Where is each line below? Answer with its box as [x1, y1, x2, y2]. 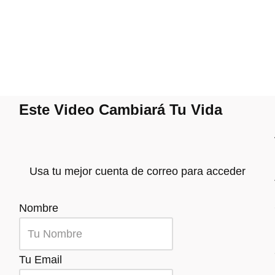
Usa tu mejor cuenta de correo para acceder [29, 165, 246, 177]
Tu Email [18, 254, 62, 266]
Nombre [18, 202, 58, 214]
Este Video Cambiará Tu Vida [18, 101, 222, 118]
